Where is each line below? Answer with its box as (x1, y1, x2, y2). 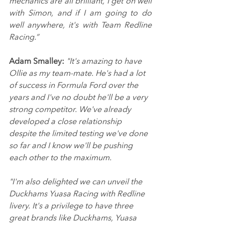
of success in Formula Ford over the (9, 80, 140, 91)
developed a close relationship (9, 116, 124, 128)
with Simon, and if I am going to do (9, 8, 152, 19)
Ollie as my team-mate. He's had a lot (9, 68, 147, 79)
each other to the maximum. (9, 152, 111, 164)
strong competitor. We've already (9, 104, 133, 116)
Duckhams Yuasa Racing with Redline (9, 188, 147, 200)
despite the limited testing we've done (9, 128, 150, 140)
